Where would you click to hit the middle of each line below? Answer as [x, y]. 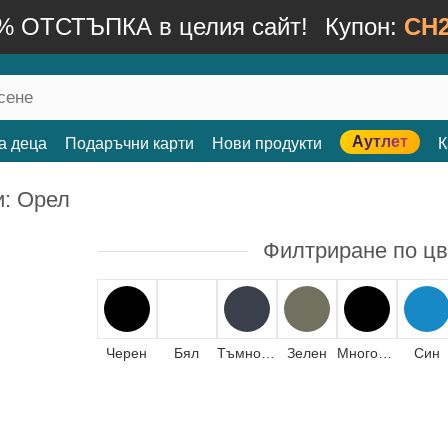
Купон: [364, 26]
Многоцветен [384, 353]
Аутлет [380, 141]
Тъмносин [267, 353]
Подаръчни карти [129, 143]
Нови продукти [267, 143]
